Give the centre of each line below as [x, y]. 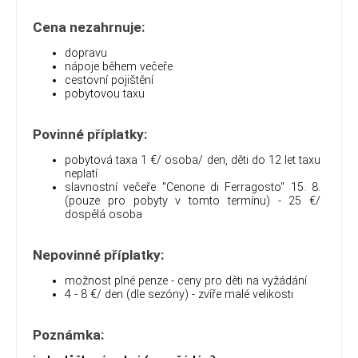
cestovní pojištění [109, 81]
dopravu [86, 54]
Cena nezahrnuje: [89, 27]
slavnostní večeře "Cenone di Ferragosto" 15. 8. [193, 188]
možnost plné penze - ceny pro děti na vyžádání [186, 281]
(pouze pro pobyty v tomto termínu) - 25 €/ [193, 201]
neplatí [81, 174]
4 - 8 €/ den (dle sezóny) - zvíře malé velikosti [179, 295]
